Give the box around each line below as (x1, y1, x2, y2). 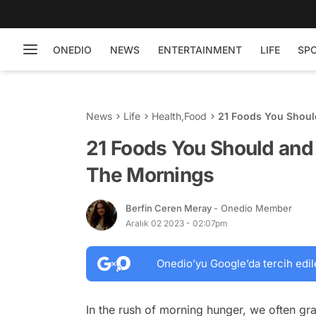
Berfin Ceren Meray (126, 202, 214, 214)
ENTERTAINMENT (158, 43, 242, 56)
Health (152, 110, 181, 122)
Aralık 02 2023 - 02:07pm (126, 217, 228, 229)
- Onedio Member (214, 202, 292, 214)
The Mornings (86, 163, 214, 187)
